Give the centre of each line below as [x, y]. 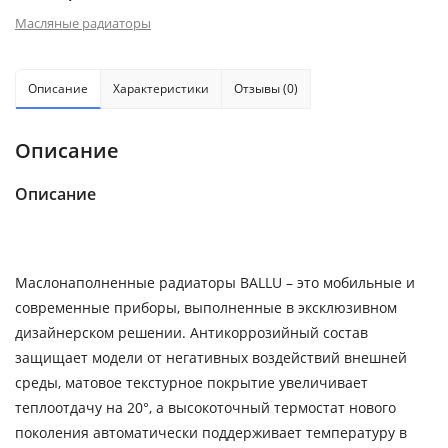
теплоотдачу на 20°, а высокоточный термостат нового [205, 407]
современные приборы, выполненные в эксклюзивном [206, 307]
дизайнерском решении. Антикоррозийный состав [191, 332]
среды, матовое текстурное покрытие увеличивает [191, 382]
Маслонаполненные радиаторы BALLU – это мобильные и [215, 282]
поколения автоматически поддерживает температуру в [211, 432]
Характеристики [161, 88]
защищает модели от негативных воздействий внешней [211, 357]
